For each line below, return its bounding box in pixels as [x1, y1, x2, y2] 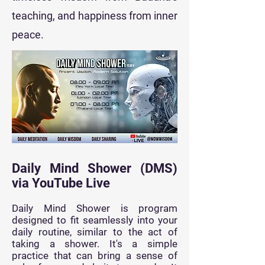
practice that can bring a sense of [12, 250, 177, 261]
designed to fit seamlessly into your [12, 214, 177, 226]
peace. [12, 28, 44, 41]
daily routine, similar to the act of [12, 226, 177, 238]
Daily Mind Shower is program [12, 202, 177, 214]
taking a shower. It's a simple [12, 238, 177, 250]
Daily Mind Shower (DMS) [12, 161, 177, 176]
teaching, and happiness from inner [12, 9, 177, 22]
